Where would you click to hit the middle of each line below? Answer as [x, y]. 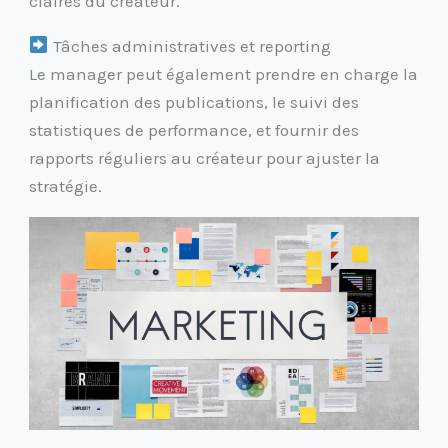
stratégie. [66, 185]
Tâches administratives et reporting [189, 45]
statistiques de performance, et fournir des [194, 129]
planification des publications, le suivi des [194, 101]
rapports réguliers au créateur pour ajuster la [205, 157]
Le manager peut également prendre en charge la [224, 73]
